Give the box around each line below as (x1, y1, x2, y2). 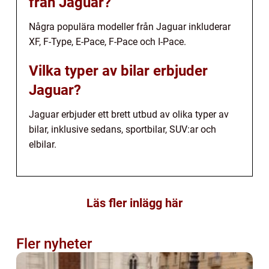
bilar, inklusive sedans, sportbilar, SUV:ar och (29, 123, 216, 135)
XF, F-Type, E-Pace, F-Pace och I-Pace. (29, 35, 186, 47)
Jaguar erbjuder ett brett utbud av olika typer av (29, 108, 229, 120)
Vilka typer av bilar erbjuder (29, 62, 208, 79)
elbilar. (29, 138, 56, 150)
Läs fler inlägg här (86, 195, 183, 210)
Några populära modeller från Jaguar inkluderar (29, 20, 231, 32)
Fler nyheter (16, 235, 92, 252)
